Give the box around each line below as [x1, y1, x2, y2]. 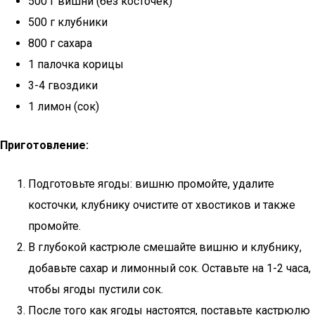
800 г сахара [28, 37, 92, 50]
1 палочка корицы [28, 58, 124, 71]
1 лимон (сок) [28, 100, 99, 113]
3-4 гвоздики [28, 79, 98, 92]
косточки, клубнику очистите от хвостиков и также [28, 198, 295, 212]
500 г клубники [28, 15, 108, 29]
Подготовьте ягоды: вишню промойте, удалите [28, 177, 274, 191]
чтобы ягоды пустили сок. [28, 283, 163, 296]
